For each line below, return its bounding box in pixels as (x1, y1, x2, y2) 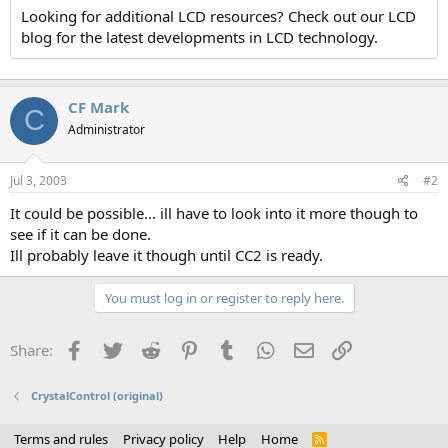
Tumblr (239, 338, 289, 358)
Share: (10, 340, 53, 360)
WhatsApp (277, 338, 349, 358)
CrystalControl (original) (30, 388, 163, 403)
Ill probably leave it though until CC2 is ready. (10, 245, 323, 265)
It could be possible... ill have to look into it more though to (10, 203, 418, 223)
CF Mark (68, 96, 129, 117)
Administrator (68, 120, 145, 138)
